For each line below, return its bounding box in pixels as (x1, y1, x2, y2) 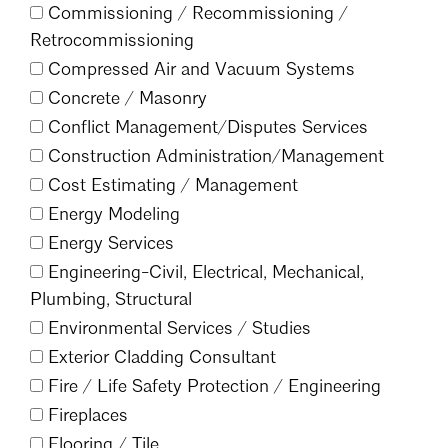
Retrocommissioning (30, 31, 194, 50)
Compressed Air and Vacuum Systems (43, 60, 355, 79)
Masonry (134, 89, 207, 108)
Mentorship (159, 14, 238, 30)
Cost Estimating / (43, 176, 190, 195)
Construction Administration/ (43, 147, 281, 166)
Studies (247, 319, 311, 338)
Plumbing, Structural (30, 290, 192, 309)
